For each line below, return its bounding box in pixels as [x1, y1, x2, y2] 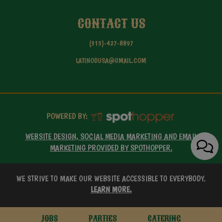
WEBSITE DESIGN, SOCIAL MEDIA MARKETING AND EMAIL [25, 131, 197, 142]
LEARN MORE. [90, 185, 132, 195]
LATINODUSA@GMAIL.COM [76, 56, 146, 64]
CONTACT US [77, 15, 145, 32]
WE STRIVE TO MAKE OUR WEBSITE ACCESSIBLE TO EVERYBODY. [16, 174, 206, 184]
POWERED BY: [46, 111, 90, 121]
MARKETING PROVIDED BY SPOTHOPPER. [50, 143, 172, 153]
